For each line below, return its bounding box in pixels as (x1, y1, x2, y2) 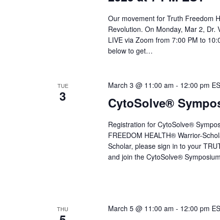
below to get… (108, 46, 153, 56)
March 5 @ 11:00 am (108, 203, 174, 213)
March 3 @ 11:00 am (108, 80, 174, 90)
